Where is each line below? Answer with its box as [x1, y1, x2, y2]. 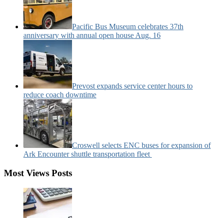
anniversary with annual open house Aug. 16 [23, 31, 161, 40]
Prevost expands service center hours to [72, 82, 193, 91]
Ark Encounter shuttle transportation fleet [23, 150, 152, 159]
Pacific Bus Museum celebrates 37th [72, 22, 183, 31]
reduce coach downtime [23, 91, 96, 99]
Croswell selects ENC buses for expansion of [72, 141, 211, 150]
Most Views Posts [4, 168, 72, 179]
